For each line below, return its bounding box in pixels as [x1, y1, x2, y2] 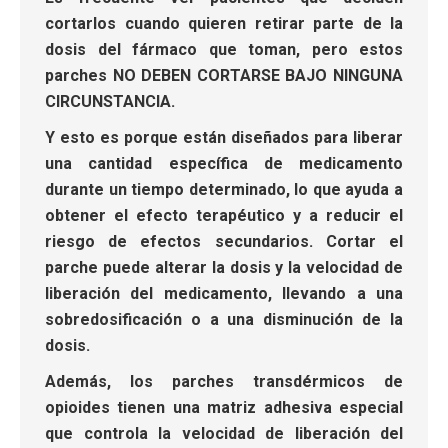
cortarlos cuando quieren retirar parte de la [45, 13, 403, 33]
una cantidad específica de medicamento [45, 153, 403, 173]
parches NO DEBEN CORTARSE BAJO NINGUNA [45, 65, 403, 85]
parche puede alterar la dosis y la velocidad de [45, 257, 403, 277]
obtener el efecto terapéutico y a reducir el [45, 205, 403, 225]
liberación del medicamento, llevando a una [45, 283, 403, 303]
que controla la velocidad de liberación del [45, 423, 403, 443]
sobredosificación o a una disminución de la [45, 309, 403, 329]
